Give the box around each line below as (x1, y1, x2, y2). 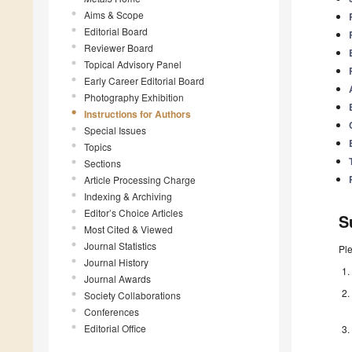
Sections (84, 156, 121, 170)
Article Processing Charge (84, 172, 196, 186)
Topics (84, 139, 112, 153)
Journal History (84, 255, 148, 269)
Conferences (84, 304, 139, 318)
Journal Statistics (84, 238, 156, 252)
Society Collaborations (84, 288, 181, 302)
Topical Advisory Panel (84, 57, 181, 71)
